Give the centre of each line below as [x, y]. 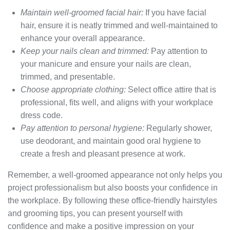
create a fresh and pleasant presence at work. [103, 154]
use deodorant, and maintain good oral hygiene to [111, 141]
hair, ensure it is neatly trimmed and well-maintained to [119, 26]
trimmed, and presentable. [68, 77]
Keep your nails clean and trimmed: [85, 51]
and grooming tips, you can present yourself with [95, 214]
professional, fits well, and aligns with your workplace [117, 103]
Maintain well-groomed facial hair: [82, 13]
